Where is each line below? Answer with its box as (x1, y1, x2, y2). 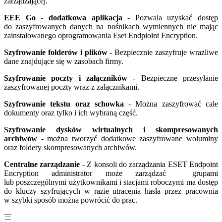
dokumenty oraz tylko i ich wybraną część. (4, 108, 138, 117)
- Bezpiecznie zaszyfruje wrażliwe (107, 48, 219, 56)
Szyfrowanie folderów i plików (4, 48, 108, 56)
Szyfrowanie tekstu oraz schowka (4, 99, 124, 108)
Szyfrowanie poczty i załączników (4, 73, 127, 82)
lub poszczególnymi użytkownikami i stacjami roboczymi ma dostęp (4, 177, 218, 186)
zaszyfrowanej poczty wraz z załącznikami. (4, 82, 139, 91)
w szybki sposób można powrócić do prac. (4, 195, 137, 204)
